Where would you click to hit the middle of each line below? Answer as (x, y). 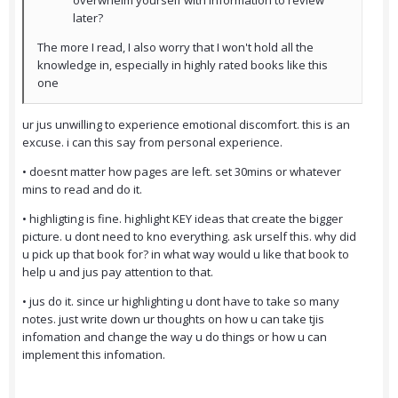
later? (88, 18)
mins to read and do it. (84, 190)
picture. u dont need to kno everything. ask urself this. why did (189, 237)
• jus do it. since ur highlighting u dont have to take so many (181, 302)
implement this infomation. (95, 355)
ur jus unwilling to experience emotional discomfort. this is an (186, 125)
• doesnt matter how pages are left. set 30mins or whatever (182, 172)
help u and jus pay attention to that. (119, 272)
